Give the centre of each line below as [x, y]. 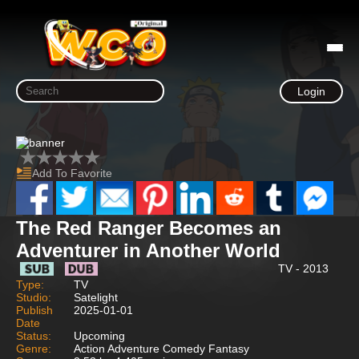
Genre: [34, 348]
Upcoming [99, 335]
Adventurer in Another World [148, 250]
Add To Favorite [72, 173]
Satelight [96, 297]
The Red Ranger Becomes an [149, 228]
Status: [34, 335]
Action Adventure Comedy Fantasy [161, 348]
